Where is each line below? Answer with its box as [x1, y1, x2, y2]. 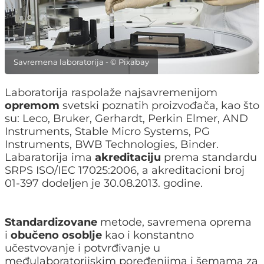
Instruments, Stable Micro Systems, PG [5, 125, 210, 138]
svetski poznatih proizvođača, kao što [60, 99, 259, 113]
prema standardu [161, 151, 257, 164]
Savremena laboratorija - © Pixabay [14, 57, 149, 67]
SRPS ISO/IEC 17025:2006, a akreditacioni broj [5, 164, 245, 177]
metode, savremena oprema [97, 216, 252, 229]
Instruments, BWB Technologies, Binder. [5, 138, 219, 151]
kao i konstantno [102, 229, 194, 242]
